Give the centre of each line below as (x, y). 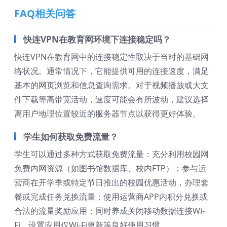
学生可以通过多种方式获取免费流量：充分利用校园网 (111, 154)
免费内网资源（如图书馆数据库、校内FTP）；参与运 (110, 168)
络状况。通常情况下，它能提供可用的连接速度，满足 (111, 71)
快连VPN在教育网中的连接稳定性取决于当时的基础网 (111, 57)
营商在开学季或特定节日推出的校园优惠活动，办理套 (111, 183)
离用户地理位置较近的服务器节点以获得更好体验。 (107, 114)
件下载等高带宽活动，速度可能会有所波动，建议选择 (111, 100)
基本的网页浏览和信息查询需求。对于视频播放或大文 (111, 85)
